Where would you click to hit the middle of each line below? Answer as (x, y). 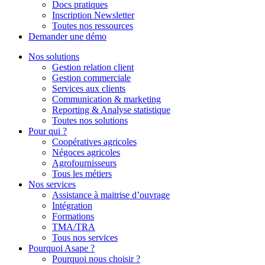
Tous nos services (85, 237)
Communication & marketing (106, 99)
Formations (73, 216)
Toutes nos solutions (90, 120)
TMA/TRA (74, 227)
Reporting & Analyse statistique (111, 110)
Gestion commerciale (91, 78)
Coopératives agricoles (94, 142)
